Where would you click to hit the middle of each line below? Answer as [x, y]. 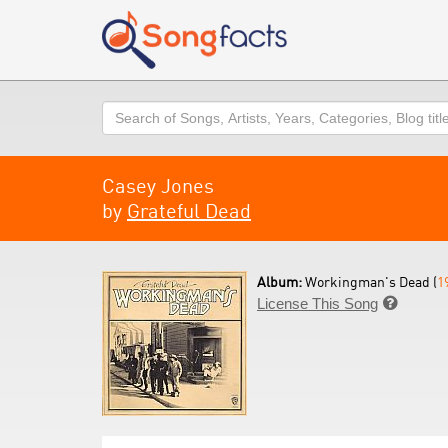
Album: [281, 281]
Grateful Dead [189, 210]
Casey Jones [158, 185]
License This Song [317, 303]
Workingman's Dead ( [371, 281]
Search [125, 110]
